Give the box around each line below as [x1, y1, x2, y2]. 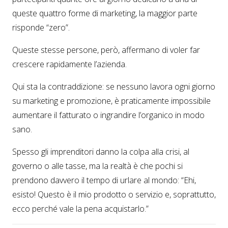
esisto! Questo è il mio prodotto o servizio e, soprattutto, [12, 189, 216, 201]
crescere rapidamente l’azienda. [12, 59, 127, 70]
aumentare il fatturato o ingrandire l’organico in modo [12, 109, 205, 121]
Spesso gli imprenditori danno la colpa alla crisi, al [12, 146, 189, 158]
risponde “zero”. [12, 22, 70, 34]
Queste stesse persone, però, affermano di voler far [12, 44, 200, 56]
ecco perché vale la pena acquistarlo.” [12, 203, 149, 215]
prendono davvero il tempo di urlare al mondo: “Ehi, [12, 175, 196, 186]
